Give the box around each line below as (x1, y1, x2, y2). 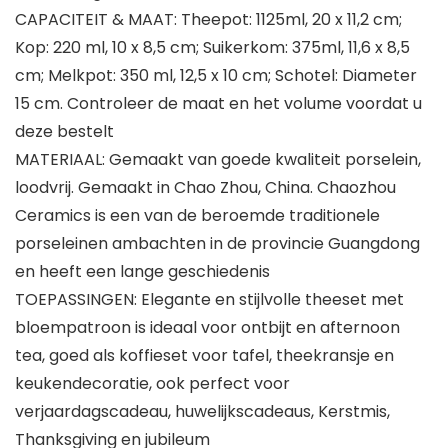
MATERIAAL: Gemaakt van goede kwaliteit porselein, (15, 148, 421, 172)
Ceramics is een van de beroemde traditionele (15, 204, 380, 228)
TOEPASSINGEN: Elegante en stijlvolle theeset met (15, 288, 404, 312)
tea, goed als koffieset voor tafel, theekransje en (15, 344, 394, 368)
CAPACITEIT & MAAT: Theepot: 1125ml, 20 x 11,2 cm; (15, 8, 402, 32)
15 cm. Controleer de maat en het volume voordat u (15, 92, 422, 116)
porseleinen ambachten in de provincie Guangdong (15, 232, 420, 256)
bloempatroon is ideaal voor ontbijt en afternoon (15, 316, 400, 340)
